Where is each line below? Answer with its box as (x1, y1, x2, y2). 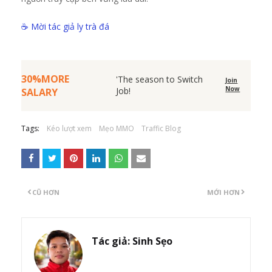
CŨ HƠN (32, 188, 59, 197)
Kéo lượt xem (47, 123, 92, 134)
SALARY (21, 86, 58, 99)
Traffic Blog (141, 123, 181, 134)
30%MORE (21, 72, 69, 86)
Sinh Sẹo (130, 234, 172, 248)
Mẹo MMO (99, 123, 134, 134)
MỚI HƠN (207, 188, 240, 197)
